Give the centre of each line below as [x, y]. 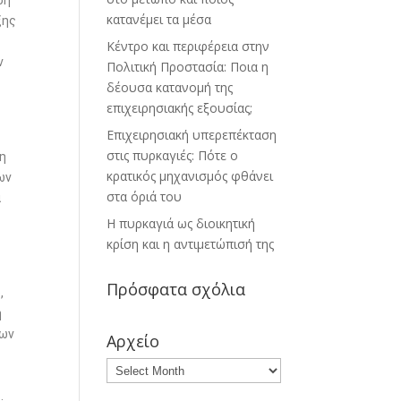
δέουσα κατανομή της [170, 87]
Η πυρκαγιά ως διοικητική [181, 223]
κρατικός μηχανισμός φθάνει [190, 176]
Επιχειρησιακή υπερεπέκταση [192, 135]
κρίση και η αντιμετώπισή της [191, 244]
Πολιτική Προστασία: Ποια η [188, 67]
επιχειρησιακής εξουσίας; [180, 108]
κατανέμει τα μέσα [159, 19]
